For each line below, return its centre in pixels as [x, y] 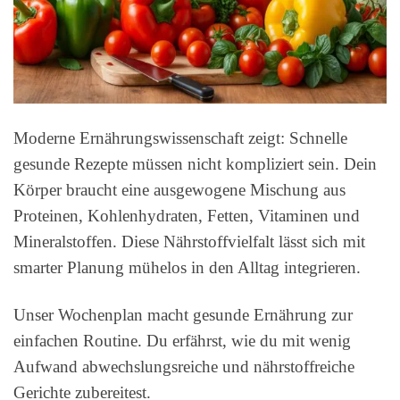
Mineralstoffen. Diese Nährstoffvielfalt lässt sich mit [189, 242]
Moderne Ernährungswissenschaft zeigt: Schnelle [180, 138]
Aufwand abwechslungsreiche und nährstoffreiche [184, 367]
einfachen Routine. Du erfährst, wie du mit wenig [182, 341]
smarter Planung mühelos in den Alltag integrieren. [187, 268]
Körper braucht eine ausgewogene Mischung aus [179, 190]
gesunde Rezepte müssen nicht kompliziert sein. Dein [195, 164]
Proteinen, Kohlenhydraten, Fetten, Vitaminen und [187, 216]
